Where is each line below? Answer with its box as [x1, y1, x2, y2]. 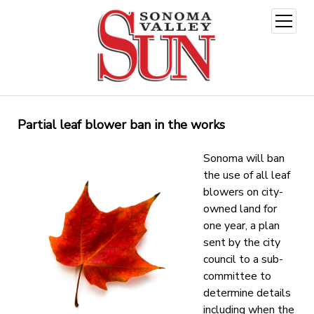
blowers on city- [203, 184, 283, 200]
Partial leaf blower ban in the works [17, 116, 225, 133]
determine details [203, 285, 291, 301]
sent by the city [203, 234, 280, 250]
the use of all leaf [203, 167, 290, 183]
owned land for [203, 200, 277, 217]
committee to [203, 268, 271, 284]
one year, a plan [203, 217, 280, 233]
